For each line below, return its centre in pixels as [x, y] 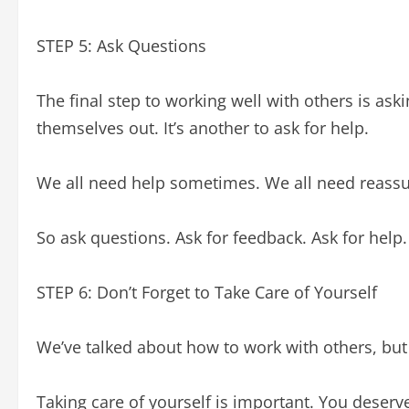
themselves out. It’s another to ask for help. [203, 128]
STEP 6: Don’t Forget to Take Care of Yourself [207, 292]
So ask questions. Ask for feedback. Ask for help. [222, 237]
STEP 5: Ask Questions [121, 46]
